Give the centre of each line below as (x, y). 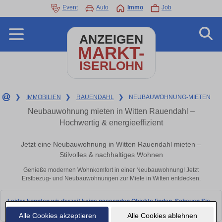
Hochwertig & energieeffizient (111, 123)
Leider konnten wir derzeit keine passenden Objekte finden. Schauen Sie (109, 201)
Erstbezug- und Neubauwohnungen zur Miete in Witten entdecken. (111, 179)
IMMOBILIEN (43, 97)
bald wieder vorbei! (34, 209)
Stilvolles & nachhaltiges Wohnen (111, 155)
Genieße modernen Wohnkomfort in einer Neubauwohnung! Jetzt (111, 170)
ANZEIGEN (111, 39)
